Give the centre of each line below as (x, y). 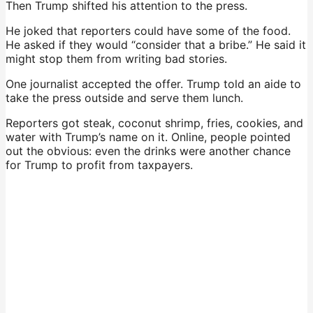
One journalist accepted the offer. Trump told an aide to (153, 83)
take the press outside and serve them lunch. (124, 97)
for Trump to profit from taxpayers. (99, 165)
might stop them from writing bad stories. (116, 58)
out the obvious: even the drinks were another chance (148, 151)
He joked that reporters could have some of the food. (148, 30)
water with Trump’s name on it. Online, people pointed (148, 137)
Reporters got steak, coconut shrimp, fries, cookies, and (154, 123)
